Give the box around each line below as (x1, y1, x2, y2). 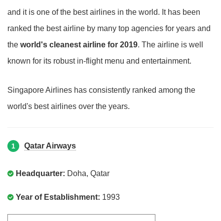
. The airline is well (138, 40, 203, 49)
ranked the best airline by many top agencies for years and (7, 24, 211, 33)
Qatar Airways (24, 142, 76, 150)
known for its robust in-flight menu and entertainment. (7, 57, 191, 65)
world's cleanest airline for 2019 (20, 40, 138, 49)
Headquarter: (16, 169, 65, 178)
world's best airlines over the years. (7, 102, 130, 110)
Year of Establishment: (16, 193, 100, 201)
